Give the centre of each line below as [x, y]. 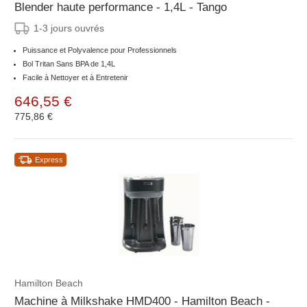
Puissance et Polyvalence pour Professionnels [100, 50]
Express [49, 160]
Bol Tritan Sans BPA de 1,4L [69, 64]
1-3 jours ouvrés [69, 28]
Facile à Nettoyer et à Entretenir [75, 78]
